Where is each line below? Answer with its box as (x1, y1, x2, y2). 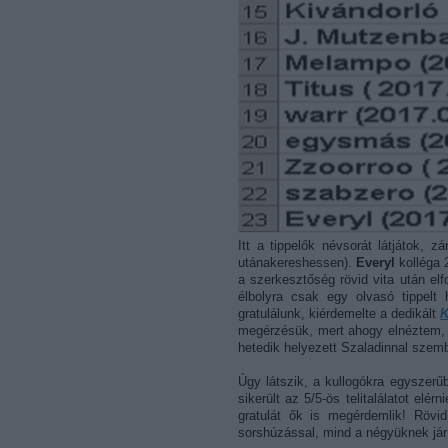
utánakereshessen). (238, 254, 357, 270)
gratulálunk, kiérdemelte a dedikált (238, 305, 441, 321)
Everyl (356, 254, 396, 270)
